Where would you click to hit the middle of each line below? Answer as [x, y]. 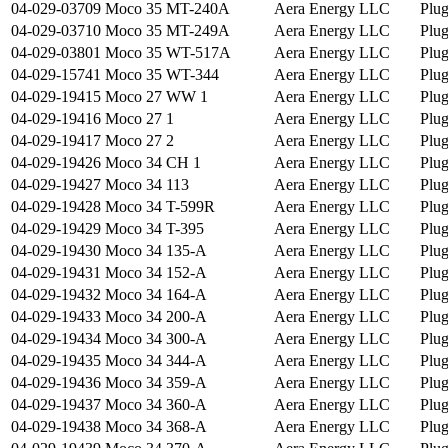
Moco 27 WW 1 [156, 97]
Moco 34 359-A [156, 383]
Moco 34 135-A [156, 251]
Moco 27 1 [139, 119]
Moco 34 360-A [156, 405]
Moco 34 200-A [156, 317]
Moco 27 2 [139, 141]
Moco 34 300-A [156, 339]
